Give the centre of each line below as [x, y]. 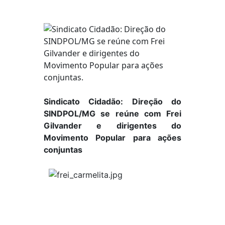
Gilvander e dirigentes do [113, 126]
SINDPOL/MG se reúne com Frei [113, 114]
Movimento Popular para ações [113, 138]
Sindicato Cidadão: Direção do [113, 101]
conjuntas [63, 150]
